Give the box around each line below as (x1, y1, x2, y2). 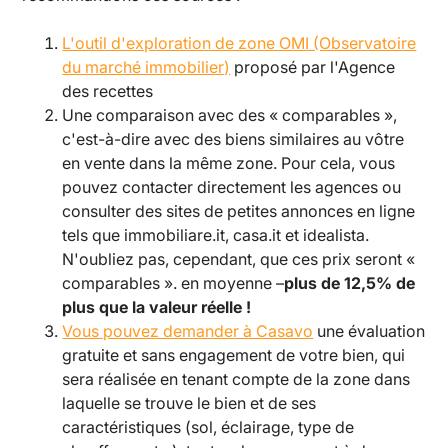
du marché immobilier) (62, 56, 231, 77)
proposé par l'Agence (230, 56, 396, 77)
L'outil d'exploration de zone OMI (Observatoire (62, 32, 417, 53)
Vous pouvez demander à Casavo (62, 320, 314, 341)
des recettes (62, 80, 154, 101)
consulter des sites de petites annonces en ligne (62, 200, 416, 221)
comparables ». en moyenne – (62, 272, 285, 293)
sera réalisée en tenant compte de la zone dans (62, 368, 411, 389)
